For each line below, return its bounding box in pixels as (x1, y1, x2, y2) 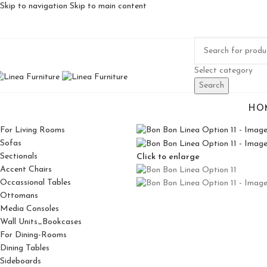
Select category (194, 66, 253, 75)
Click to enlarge (136, 153, 200, 162)
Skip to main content (70, 2, 147, 11)
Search (199, 81, 224, 90)
